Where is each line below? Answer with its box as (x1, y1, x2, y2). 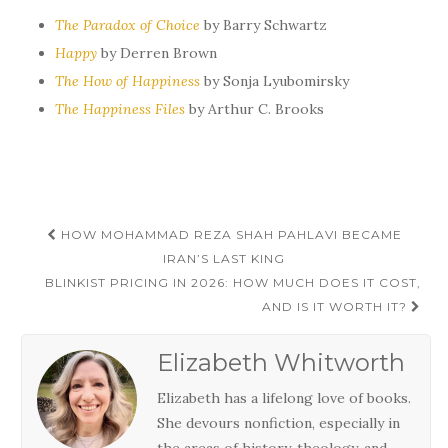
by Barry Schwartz (200, 15, 327, 34)
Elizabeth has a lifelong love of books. (157, 388, 411, 407)
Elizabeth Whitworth (157, 347, 405, 377)
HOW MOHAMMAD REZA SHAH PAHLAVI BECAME (56, 226, 402, 242)
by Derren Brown (97, 43, 217, 62)
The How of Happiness (55, 71, 200, 90)
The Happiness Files (55, 99, 185, 118)
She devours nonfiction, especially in (157, 413, 400, 432)
